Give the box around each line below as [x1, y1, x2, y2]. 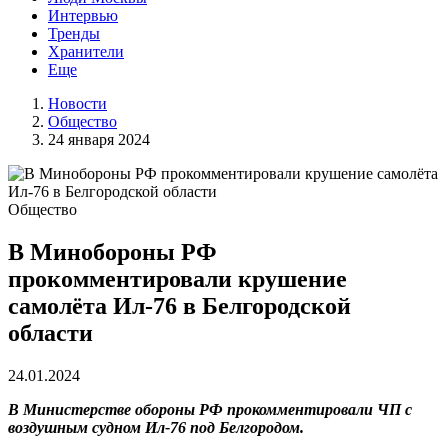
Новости [48, 95, 107, 112]
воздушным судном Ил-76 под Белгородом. [8, 418, 304, 436]
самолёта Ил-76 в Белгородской [8, 292, 351, 319]
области [8, 319, 93, 346]
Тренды [48, 25, 100, 42]
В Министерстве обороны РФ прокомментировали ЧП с [8, 400, 412, 418]
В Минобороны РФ [8, 238, 217, 265]
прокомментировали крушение [8, 265, 347, 292]
